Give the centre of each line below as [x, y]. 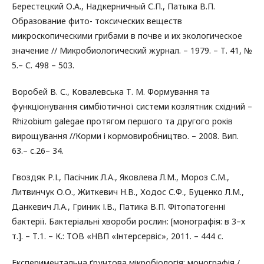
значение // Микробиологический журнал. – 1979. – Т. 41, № [132, 50]
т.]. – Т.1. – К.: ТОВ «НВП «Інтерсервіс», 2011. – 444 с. [118, 236]
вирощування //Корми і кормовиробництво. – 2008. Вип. [125, 136]
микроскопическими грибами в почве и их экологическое [127, 36]
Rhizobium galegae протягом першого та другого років [122, 121]
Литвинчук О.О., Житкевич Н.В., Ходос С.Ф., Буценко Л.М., [128, 192]
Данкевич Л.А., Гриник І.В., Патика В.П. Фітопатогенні [118, 207]
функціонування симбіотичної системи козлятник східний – [132, 106]
